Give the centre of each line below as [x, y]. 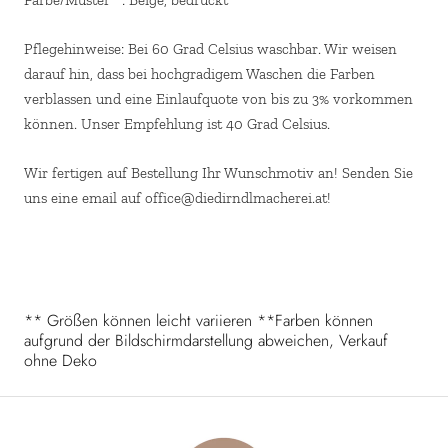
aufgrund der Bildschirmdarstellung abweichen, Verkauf [206, 340]
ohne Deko [60, 360]
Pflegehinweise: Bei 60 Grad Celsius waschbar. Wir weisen [210, 48]
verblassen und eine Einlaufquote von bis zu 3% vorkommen [218, 98]
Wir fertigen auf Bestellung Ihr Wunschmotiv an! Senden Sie [218, 172]
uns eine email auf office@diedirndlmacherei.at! [177, 197]
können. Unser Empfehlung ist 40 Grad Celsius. [177, 123]
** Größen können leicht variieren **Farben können [198, 320]
